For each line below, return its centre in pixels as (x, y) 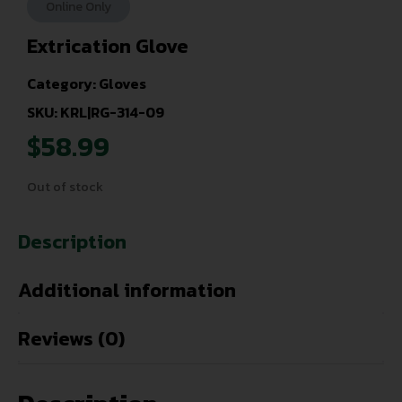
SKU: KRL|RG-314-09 (96, 113)
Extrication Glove (108, 46)
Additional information (127, 291)
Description (72, 242)
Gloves (122, 84)
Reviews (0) (71, 339)
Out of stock (65, 186)
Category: (63, 84)
